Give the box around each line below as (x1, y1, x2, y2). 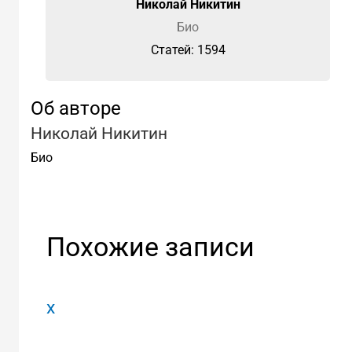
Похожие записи (46, 230, 255, 262)
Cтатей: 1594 (150, 42, 225, 57)
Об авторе (30, 97, 121, 119)
